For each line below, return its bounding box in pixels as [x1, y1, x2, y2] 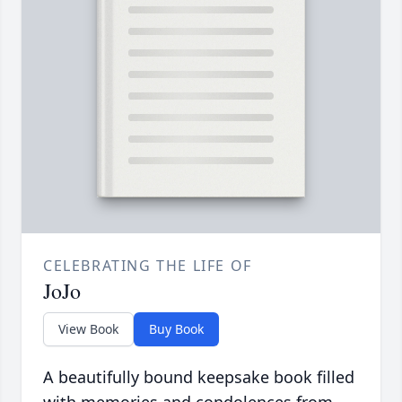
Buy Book [149, 320, 204, 338]
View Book [58, 320, 118, 338]
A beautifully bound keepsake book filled [43, 366, 354, 389]
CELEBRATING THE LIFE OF [43, 256, 252, 276]
